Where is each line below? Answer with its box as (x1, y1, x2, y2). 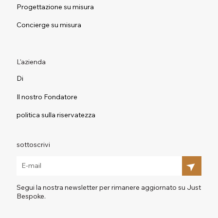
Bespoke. (16, 191, 46, 200)
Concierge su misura (16, 20, 81, 29)
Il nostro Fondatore (16, 92, 77, 101)
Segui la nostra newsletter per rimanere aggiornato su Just (16, 182, 201, 192)
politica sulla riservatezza (16, 110, 95, 120)
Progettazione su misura (16, 2, 94, 11)
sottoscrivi (16, 140, 50, 149)
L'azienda (16, 57, 46, 66)
